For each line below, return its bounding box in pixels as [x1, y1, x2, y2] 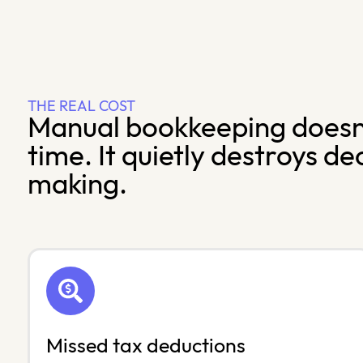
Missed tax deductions [45, 335, 246, 358]
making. [27, 170, 127, 201]
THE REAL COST [27, 99, 135, 115]
